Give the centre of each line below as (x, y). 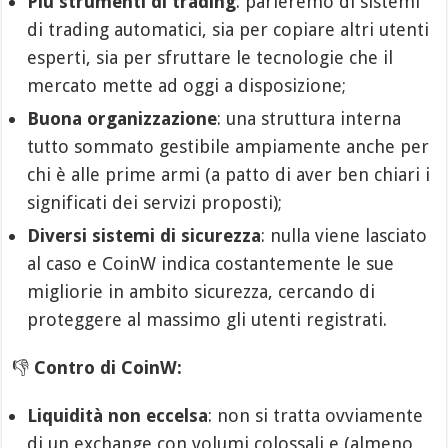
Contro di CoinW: (108, 367)
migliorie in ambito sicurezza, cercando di (201, 291)
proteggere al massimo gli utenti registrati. (207, 319)
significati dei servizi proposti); (155, 202)
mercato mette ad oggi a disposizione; (187, 85)
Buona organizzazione (122, 118)
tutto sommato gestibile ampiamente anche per (228, 146)
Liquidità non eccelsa (118, 415)
